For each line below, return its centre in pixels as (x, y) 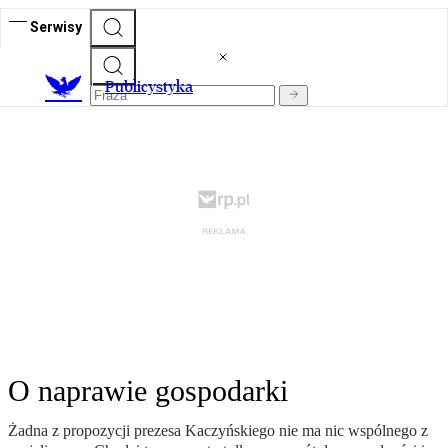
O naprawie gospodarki (148, 391)
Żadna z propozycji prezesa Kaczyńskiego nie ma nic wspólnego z (218, 431)
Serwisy (56, 26)
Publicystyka (149, 87)
